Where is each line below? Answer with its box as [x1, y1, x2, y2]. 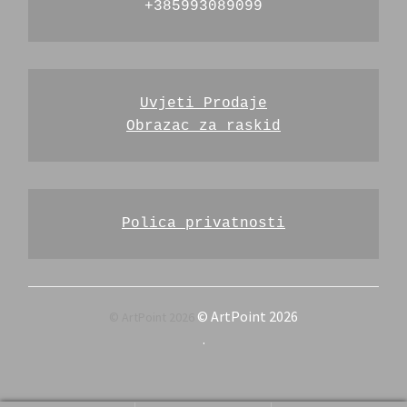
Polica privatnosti [122, 214, 285, 232]
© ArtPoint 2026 [194, 306, 298, 325]
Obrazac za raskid [126, 117, 281, 134]
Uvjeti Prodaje [140, 94, 267, 112]
